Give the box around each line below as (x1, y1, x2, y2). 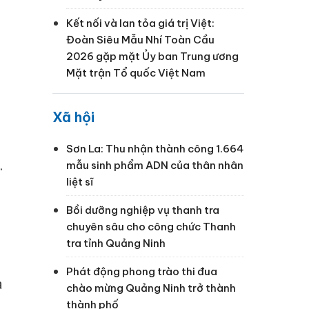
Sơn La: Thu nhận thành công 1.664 (66, 141, 243, 155)
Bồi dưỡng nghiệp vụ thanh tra (66, 203, 219, 217)
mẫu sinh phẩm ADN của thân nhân (66, 158, 243, 172)
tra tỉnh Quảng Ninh (66, 236, 166, 250)
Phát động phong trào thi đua (66, 264, 217, 278)
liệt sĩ (66, 175, 93, 188)
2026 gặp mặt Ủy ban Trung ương (66, 49, 239, 63)
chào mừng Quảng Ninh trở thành (66, 281, 236, 295)
